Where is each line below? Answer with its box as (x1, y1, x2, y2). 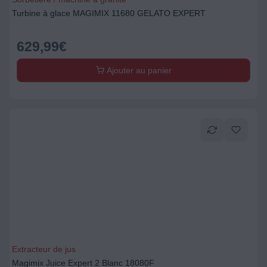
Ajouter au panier (104, 66, 172, 75)
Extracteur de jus (12, 244, 76, 254)
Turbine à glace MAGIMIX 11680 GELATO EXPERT (12, 8, 206, 18)
